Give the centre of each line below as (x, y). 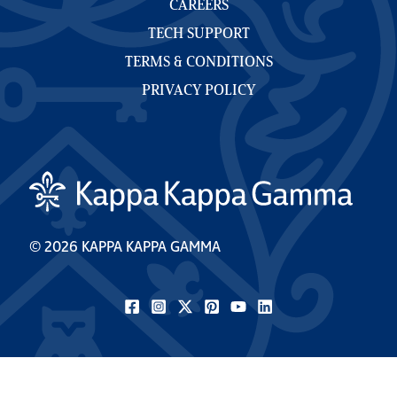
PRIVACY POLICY (198, 92)
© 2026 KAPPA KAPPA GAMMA (125, 249)
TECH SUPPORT (198, 35)
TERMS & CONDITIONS (198, 63)
